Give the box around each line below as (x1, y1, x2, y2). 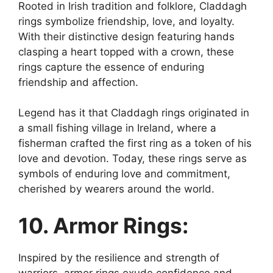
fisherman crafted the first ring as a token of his (18, 137, 252, 149)
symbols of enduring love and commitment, (18, 168, 230, 180)
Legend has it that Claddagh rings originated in (18, 107, 249, 119)
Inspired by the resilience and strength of (18, 251, 219, 264)
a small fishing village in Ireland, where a (18, 122, 216, 134)
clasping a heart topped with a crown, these (18, 45, 234, 58)
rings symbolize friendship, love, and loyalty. (18, 15, 235, 27)
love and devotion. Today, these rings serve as (18, 152, 247, 165)
